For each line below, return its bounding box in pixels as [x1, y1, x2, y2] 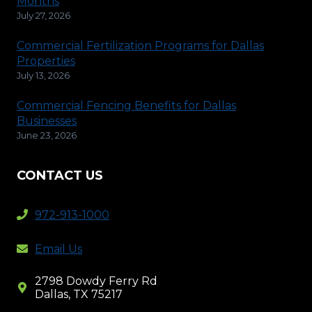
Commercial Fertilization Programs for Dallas [17, 38, 264, 52]
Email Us [35, 242, 82, 256]
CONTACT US [17, 168, 103, 184]
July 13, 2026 [17, 69, 70, 81]
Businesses [17, 114, 77, 127]
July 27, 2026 [17, 9, 70, 21]
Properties [17, 54, 75, 68]
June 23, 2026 [17, 129, 77, 141]
